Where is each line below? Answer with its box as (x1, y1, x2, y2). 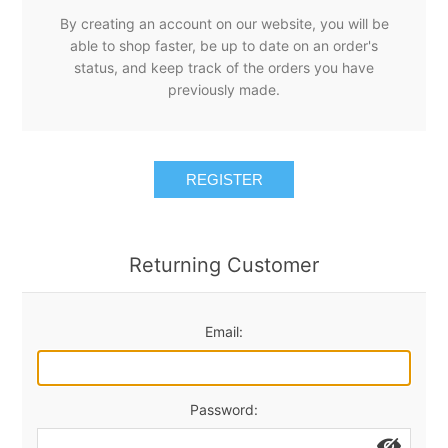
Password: (190, 401, 258, 418)
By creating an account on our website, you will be (59, 15, 389, 32)
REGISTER (185, 171, 263, 188)
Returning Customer (129, 253, 319, 277)
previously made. (168, 81, 280, 98)
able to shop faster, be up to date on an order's (70, 37, 378, 54)
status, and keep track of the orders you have (74, 59, 374, 76)
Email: (205, 323, 243, 340)
